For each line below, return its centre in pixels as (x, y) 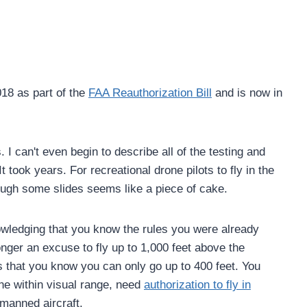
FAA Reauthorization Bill (150, 93)
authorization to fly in (197, 284)
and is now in (247, 93)
